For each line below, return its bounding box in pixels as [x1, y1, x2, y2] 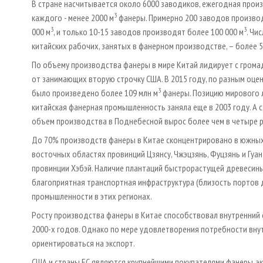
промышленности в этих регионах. [32, 190, 152, 202]
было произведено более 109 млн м [32, 86, 158, 99]
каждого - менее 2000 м [32, 11, 114, 23]
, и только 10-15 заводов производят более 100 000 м [53, 25, 244, 38]
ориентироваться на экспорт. [32, 237, 135, 249]
